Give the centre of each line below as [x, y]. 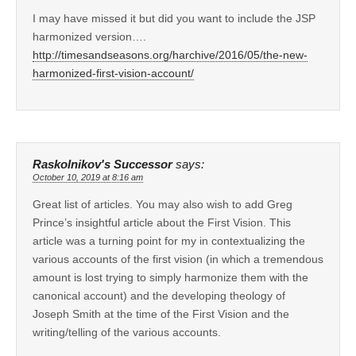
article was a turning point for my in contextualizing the [169, 240]
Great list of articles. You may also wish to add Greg [163, 204]
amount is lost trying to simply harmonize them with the [170, 277]
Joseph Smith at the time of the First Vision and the [161, 313]
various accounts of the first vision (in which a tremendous [178, 259]
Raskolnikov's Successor [103, 164]
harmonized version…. [89, 36]
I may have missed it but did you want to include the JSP [174, 18]
